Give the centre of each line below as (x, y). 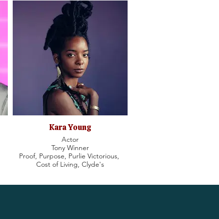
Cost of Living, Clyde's (70, 164)
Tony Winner (70, 148)
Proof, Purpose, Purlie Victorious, (70, 156)
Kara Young (70, 127)
